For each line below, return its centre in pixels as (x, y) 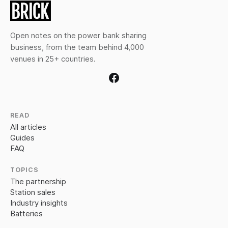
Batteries (26, 214)
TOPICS (24, 170)
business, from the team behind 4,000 (77, 47)
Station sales (33, 192)
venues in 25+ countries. (53, 59)
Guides (22, 138)
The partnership (38, 182)
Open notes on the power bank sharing (78, 35)
